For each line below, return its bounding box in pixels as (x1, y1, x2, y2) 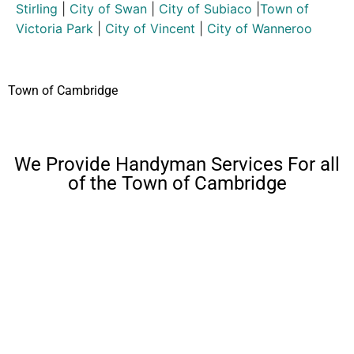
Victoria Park (16, 21, 93, 36)
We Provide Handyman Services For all (14, 153, 340, 176)
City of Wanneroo (207, 21, 312, 36)
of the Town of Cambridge (67, 172, 287, 195)
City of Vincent (105, 21, 195, 36)
